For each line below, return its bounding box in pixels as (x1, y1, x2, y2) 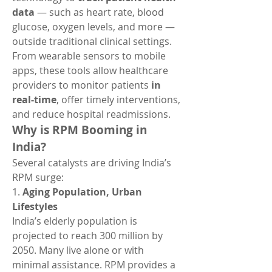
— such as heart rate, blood (35, 5, 164, 19)
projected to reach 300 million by (12, 229, 163, 242)
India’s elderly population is (12, 214, 137, 228)
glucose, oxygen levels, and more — (12, 20, 175, 33)
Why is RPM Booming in (12, 122, 147, 138)
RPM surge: (12, 171, 64, 184)
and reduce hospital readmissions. (12, 107, 171, 121)
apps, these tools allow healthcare (12, 64, 168, 77)
